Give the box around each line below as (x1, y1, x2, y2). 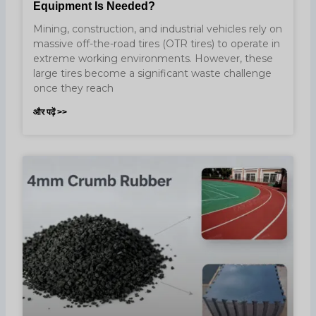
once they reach (33, 81, 114, 95)
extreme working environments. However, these (33, 51, 274, 65)
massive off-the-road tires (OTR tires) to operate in (33, 37, 281, 50)
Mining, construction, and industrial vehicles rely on (33, 22, 283, 35)
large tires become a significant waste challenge (33, 66, 272, 80)
